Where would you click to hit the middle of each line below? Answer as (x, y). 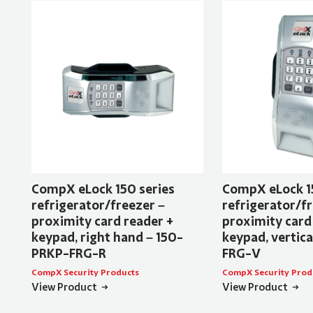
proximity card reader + (102, 222)
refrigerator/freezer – (98, 206)
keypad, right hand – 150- (107, 238)
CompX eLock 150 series (103, 190)
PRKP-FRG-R (68, 254)
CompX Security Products (85, 273)
